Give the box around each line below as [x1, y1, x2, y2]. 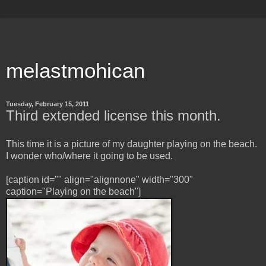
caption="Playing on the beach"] [6, 186, 141, 197]
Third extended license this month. [6, 107, 221, 123]
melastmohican [6, 59, 145, 82]
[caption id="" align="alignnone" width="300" [6, 174, 193, 185]
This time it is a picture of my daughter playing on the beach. [6, 138, 257, 149]
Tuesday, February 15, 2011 [6, 100, 89, 107]
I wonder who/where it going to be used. [6, 150, 173, 161]
